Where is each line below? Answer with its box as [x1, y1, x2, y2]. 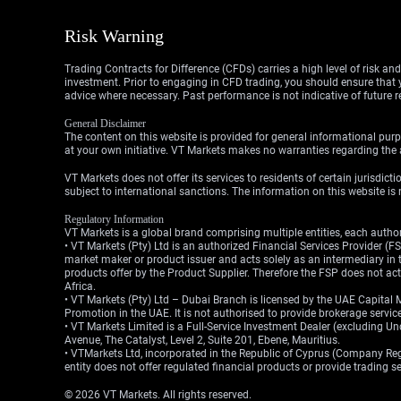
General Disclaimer [64, 117, 146, 130]
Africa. [64, 280, 96, 293]
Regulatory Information [64, 213, 164, 226]
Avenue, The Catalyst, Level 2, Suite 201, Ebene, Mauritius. [64, 334, 340, 346]
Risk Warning [64, 26, 164, 46]
